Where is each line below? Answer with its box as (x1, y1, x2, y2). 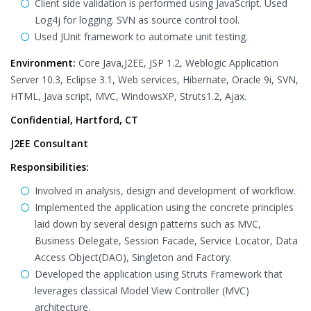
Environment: (10, 56, 76, 69)
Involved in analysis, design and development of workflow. (35, 184, 296, 197)
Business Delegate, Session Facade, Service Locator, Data (35, 234, 298, 247)
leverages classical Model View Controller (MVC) (35, 284, 249, 297)
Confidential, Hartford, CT (10, 113, 138, 126)
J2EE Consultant (10, 137, 88, 150)
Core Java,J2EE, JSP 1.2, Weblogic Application (76, 56, 278, 69)
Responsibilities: (10, 160, 89, 174)
